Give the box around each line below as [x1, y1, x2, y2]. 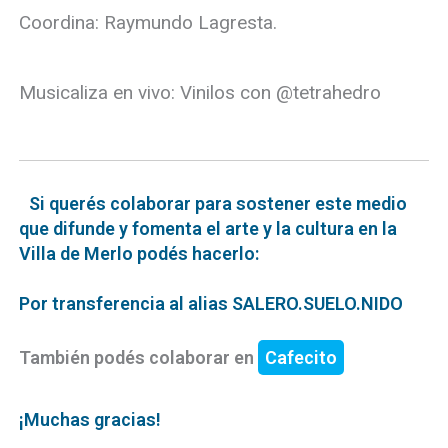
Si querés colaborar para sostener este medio [29, 192, 408, 214]
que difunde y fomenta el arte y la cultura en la [19, 217, 398, 239]
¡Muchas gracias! [19, 408, 162, 430]
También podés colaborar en [19, 346, 259, 368]
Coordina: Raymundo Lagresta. [19, 10, 278, 34]
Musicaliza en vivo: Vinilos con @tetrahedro [19, 80, 382, 104]
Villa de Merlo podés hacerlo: [19, 242, 260, 264]
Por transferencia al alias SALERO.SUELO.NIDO [19, 292, 404, 314]
